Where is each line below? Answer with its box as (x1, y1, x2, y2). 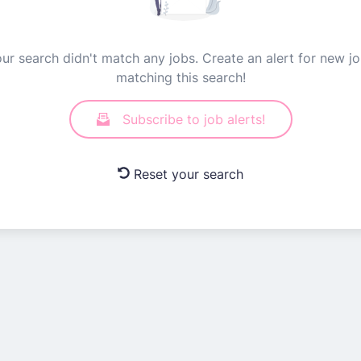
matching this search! (115, 68, 246, 86)
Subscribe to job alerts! (122, 110, 265, 128)
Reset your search (134, 165, 243, 183)
